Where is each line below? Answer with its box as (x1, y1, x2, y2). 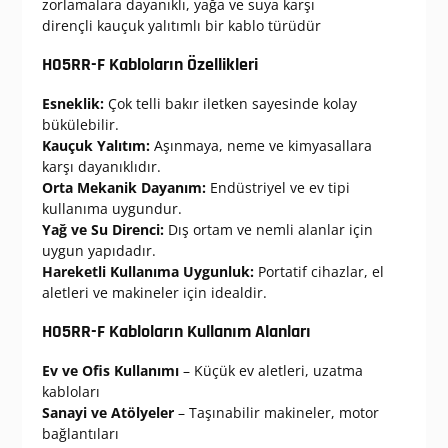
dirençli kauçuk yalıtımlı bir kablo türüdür (41, 16, 321, 36)
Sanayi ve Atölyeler (41, 403, 174, 423)
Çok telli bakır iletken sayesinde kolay (103, 94, 357, 114)
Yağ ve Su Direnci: (41, 220, 164, 240)
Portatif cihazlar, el (253, 262, 384, 282)
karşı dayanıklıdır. (41, 157, 161, 177)
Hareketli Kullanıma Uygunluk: (41, 262, 254, 282)
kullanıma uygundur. (41, 199, 182, 219)
